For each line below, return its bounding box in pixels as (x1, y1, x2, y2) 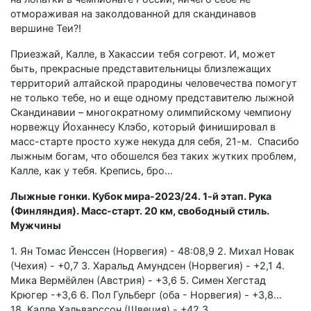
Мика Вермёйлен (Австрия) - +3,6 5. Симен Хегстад (10, 274, 266, 286)
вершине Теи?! (10, 22, 81, 34)
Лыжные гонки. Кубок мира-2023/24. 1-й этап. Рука (10, 190, 271, 202)
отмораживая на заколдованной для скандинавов (10, 7, 256, 19)
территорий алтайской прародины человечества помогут (10, 76, 297, 89)
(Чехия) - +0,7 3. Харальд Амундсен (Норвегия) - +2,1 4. (10, 259, 285, 271)
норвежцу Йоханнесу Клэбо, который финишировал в (10, 120, 276, 133)
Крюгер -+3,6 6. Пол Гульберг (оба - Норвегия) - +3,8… (10, 288, 290, 301)
